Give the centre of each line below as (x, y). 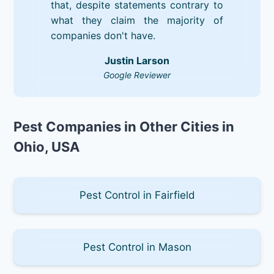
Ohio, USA (47, 146)
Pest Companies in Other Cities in (124, 126)
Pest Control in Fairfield (137, 195)
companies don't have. (103, 35)
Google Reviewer (137, 75)
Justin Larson (137, 60)
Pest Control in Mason (137, 247)
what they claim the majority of (137, 20)
